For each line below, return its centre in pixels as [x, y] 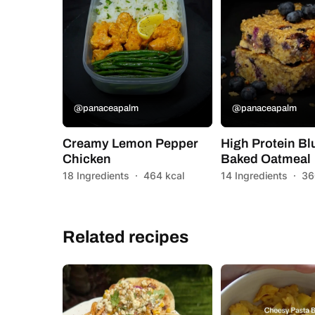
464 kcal [164, 175]
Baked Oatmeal [266, 159]
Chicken [87, 159]
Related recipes [126, 237]
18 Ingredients [96, 175]
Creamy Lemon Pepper [130, 143]
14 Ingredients [255, 175]
